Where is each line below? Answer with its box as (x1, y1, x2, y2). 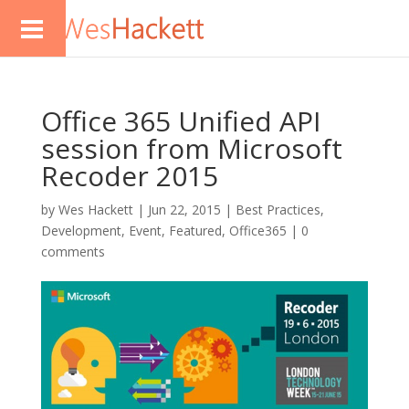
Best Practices (235, 201, 320, 218)
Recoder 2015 (40, 157, 218, 194)
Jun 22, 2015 (147, 201, 221, 218)
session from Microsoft (40, 130, 342, 167)
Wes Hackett (58, 201, 133, 218)
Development (40, 222, 121, 239)
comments (40, 243, 105, 260)
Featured (168, 222, 222, 239)
